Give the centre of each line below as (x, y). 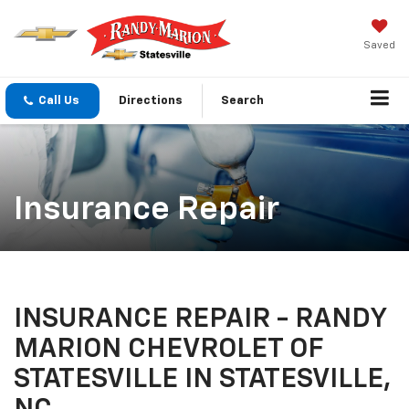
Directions (151, 100)
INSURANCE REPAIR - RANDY (200, 320)
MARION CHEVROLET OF (168, 350)
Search (242, 100)
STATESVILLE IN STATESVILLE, (203, 380)
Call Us (59, 100)
